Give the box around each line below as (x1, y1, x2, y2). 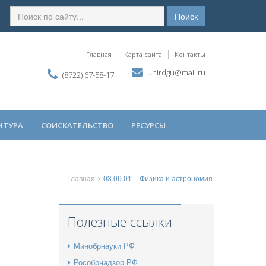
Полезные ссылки (67, 212, 172, 230)
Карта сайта (124, 50, 162, 59)
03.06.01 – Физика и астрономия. (103, 172, 214, 183)
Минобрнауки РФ (73, 239, 135, 251)
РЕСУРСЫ (131, 119, 166, 131)
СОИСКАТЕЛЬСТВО (41, 119, 113, 131)
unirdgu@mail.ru (147, 67, 205, 78)
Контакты (175, 50, 205, 59)
